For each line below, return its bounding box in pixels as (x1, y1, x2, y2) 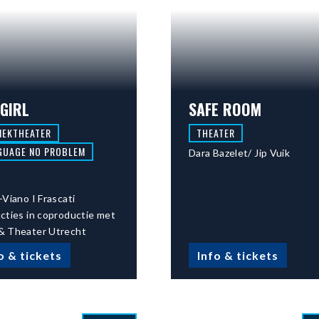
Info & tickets (197, 249, 278, 263)
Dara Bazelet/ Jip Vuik (188, 146, 291, 159)
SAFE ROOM (188, 98, 261, 121)
